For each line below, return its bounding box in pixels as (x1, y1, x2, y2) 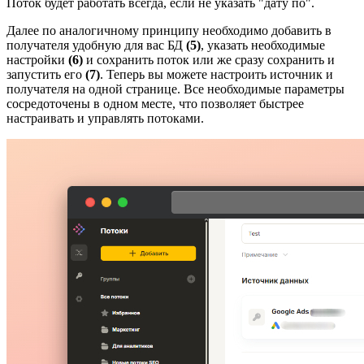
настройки (6, 52, 68, 67)
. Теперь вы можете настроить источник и (100, 67, 333, 81)
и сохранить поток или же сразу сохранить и (83, 52, 335, 67)
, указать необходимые (201, 37, 325, 52)
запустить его (6, 67, 85, 81)
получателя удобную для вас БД (6, 37, 186, 52)
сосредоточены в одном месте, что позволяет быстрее (6, 96, 304, 110)
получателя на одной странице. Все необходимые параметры (6, 81, 344, 96)
